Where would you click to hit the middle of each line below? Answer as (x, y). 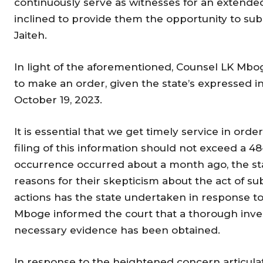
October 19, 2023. (58, 100)
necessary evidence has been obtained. (117, 230)
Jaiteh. (31, 35)
